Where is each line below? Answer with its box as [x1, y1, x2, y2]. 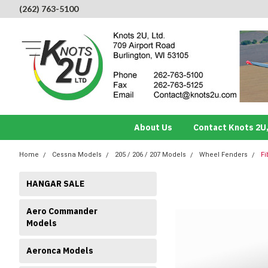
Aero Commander [26, 206, 98, 217]
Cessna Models [52, 151, 102, 159]
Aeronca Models [26, 245, 93, 256]
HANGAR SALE [26, 178, 84, 189]
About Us [133, 122, 172, 133]
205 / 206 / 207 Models [115, 151, 186, 159]
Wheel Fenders [199, 151, 248, 159]
